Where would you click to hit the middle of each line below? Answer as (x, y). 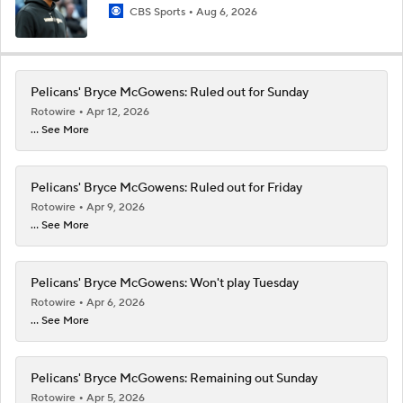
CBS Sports (157, 12)
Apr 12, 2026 (118, 112)
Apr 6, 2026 (116, 302)
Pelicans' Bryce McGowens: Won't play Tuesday (165, 283)
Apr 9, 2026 (116, 207)
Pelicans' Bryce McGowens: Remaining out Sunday (174, 378)
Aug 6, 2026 (227, 12)
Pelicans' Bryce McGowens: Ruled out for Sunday (170, 92)
